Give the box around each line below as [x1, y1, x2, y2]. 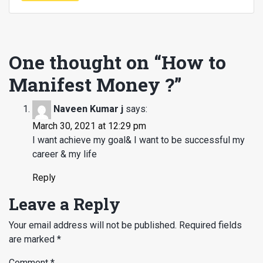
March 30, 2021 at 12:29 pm [32, 120, 146, 131]
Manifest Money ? [9, 71, 174, 97]
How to [161, 49, 226, 75]
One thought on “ [9, 49, 161, 75]
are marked [9, 233, 57, 245]
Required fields [179, 219, 242, 231]
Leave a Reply [9, 193, 120, 215]
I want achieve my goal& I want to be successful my [32, 134, 245, 146]
